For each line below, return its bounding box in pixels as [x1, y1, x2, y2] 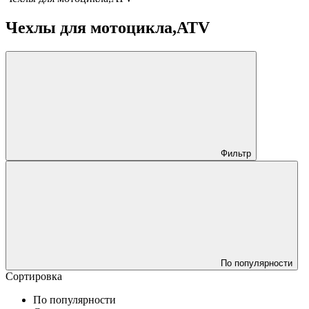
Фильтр [221, 148, 251, 159]
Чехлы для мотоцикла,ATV [6, 18, 210, 37]
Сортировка [6, 270, 62, 282]
